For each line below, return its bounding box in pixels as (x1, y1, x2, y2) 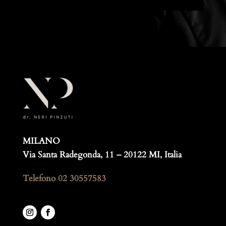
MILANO (22, 135, 60, 147)
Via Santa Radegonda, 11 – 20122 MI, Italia (22, 149, 182, 161)
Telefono (22, 173, 58, 185)
